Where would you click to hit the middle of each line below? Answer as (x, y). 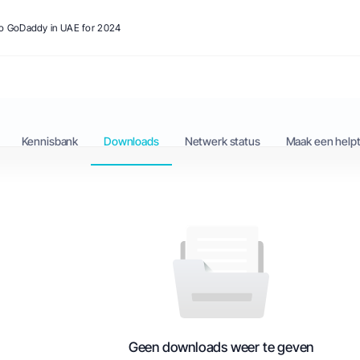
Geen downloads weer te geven (221, 347)
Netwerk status (222, 141)
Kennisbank (50, 141)
